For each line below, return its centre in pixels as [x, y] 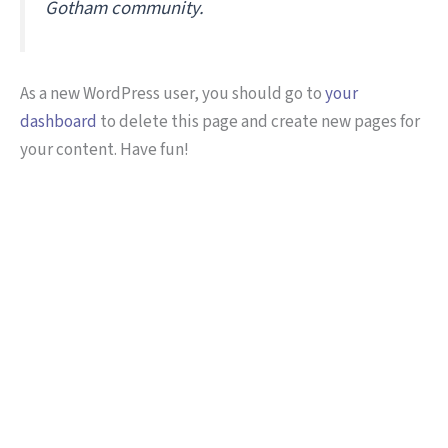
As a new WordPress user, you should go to [172, 94]
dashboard [58, 122]
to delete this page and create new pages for [258, 122]
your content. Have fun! [104, 150]
